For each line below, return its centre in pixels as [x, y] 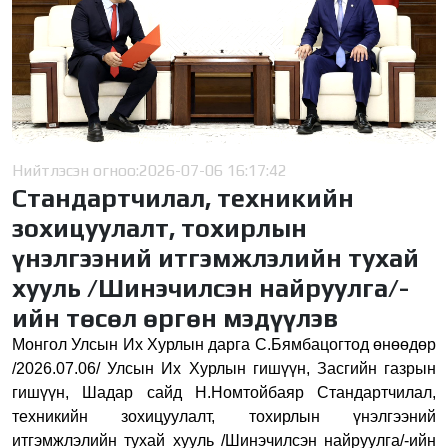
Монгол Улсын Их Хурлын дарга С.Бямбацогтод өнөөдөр [224, 344]
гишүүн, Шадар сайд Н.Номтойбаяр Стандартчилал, [224, 392]
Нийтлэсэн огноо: [75, 170]
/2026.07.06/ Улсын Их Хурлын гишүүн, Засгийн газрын [224, 368]
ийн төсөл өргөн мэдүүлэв [175, 317]
